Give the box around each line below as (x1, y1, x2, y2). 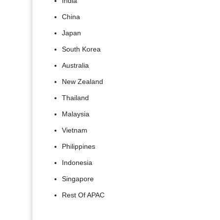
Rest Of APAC (62, 191, 105, 199)
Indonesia (62, 159, 92, 167)
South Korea (62, 45, 101, 54)
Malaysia (62, 110, 89, 118)
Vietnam (62, 126, 87, 135)
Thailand (62, 94, 89, 102)
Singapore (62, 175, 94, 183)
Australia (62, 61, 89, 70)
